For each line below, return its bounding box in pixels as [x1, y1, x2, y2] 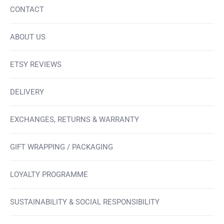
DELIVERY [10, 87, 44, 97]
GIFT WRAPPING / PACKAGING [10, 142, 113, 152]
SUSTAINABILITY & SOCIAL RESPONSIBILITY [10, 197, 159, 207]
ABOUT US [10, 32, 45, 42]
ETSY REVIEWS [10, 60, 61, 69]
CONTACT [10, 5, 44, 14]
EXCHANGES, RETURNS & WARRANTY [10, 115, 139, 124]
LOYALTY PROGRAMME [10, 170, 88, 179]
